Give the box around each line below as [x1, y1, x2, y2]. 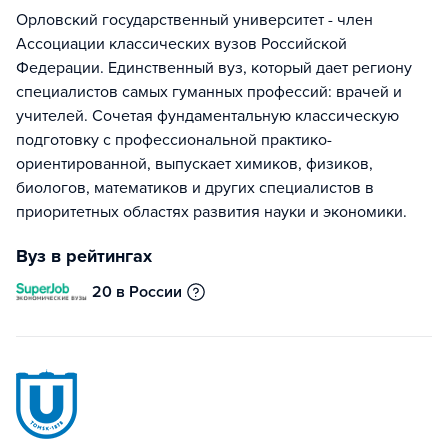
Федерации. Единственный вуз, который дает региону [16, 58, 412, 78]
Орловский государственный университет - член [16, 10, 373, 30]
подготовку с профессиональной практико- [16, 130, 332, 150]
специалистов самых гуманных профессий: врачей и [16, 82, 402, 102]
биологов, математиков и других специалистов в [16, 178, 374, 198]
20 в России [92, 282, 182, 302]
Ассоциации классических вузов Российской [16, 34, 347, 54]
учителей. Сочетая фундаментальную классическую [16, 106, 399, 126]
